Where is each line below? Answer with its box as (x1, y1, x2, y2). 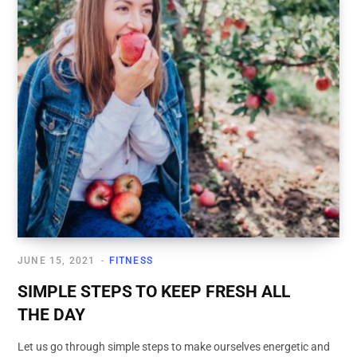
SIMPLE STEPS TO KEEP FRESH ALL (18, 282, 290, 302)
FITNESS (108, 255, 154, 267)
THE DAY (18, 305, 85, 325)
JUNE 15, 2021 (18, 255, 96, 267)
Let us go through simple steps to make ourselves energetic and (18, 340, 330, 354)
